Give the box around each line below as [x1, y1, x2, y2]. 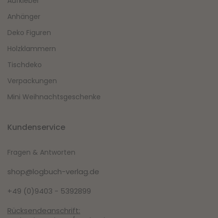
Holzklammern [7, 44, 56, 54]
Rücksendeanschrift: [7, 205, 80, 216]
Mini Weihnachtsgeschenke [7, 92, 101, 102]
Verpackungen [7, 76, 57, 86]
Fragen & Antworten [7, 147, 75, 158]
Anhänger [7, 12, 40, 22]
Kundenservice [7, 122, 65, 133]
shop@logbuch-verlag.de [7, 166, 99, 177]
